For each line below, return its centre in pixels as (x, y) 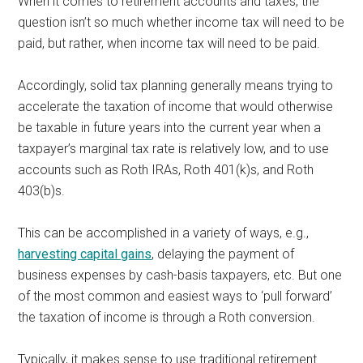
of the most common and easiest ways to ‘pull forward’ (175, 296)
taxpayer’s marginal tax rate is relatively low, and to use (174, 148)
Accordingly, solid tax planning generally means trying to (176, 85)
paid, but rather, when (78, 43)
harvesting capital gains (85, 254)
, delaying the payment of (223, 254)
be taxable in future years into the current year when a (170, 127)
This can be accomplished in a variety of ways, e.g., (164, 233)
